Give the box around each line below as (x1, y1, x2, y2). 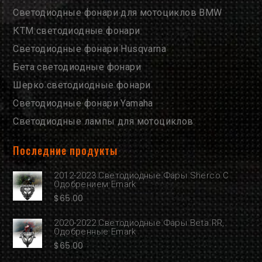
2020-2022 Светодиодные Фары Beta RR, (54, 218, 225, 229)
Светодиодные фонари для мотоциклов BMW (13, 7, 222, 19)
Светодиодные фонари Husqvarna (13, 43, 167, 55)
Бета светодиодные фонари (13, 61, 142, 73)
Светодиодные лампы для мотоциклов (13, 116, 194, 127)
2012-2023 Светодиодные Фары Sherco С (54, 170, 229, 181)
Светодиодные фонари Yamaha (13, 98, 153, 109)
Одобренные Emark (54, 226, 136, 237)
